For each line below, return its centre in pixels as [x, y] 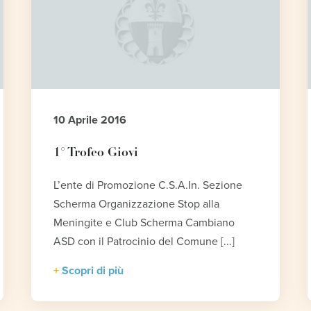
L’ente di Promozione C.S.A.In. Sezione [148, 185]
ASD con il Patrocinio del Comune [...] [144, 241]
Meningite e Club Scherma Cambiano [144, 222]
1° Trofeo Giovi [95, 153]
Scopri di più [92, 270]
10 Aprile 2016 [90, 120]
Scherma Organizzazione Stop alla [136, 204]
